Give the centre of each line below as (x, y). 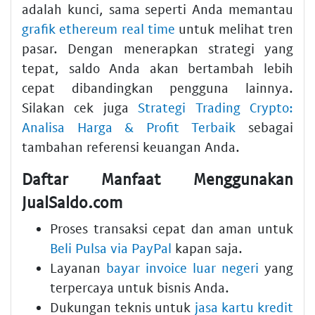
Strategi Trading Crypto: (216, 107)
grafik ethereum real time (98, 28)
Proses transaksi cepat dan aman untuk (172, 229)
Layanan (78, 268)
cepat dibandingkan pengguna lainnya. (157, 87)
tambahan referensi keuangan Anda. (131, 146)
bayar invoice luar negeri (182, 268)
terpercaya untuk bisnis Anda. (140, 288)
